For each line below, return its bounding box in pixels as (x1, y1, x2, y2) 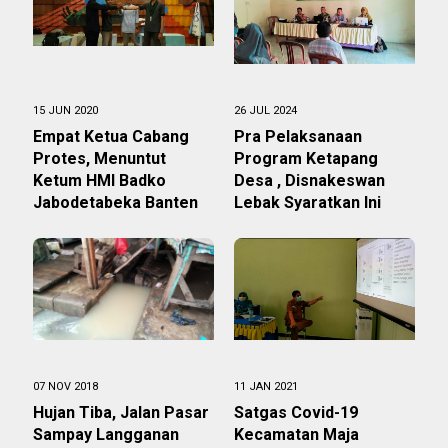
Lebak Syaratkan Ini (234, 193, 385, 212)
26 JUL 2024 (234, 104, 297, 117)
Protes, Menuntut (33, 149, 166, 168)
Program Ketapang (234, 149, 378, 168)
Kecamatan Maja (234, 425, 359, 444)
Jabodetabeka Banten (33, 193, 198, 212)
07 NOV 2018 (33, 380, 98, 393)
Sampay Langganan (33, 425, 179, 444)
